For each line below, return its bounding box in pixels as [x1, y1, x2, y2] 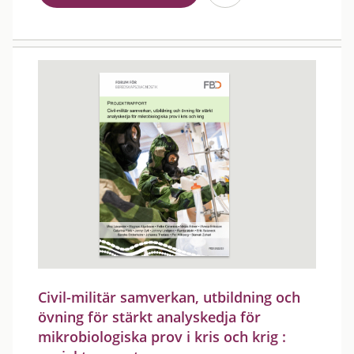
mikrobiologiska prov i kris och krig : [38, 327, 286, 346]
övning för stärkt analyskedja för [38, 307, 261, 326]
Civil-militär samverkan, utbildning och [38, 288, 300, 307]
